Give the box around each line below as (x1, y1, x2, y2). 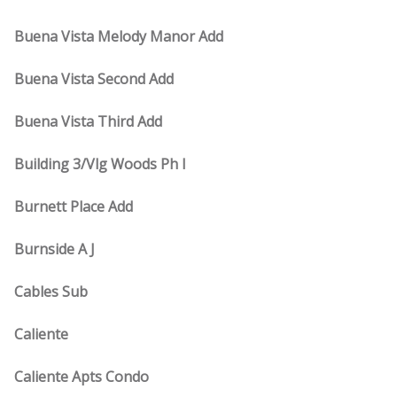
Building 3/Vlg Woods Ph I (14, 154, 186, 174)
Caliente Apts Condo (14, 367, 149, 386)
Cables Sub (14, 282, 88, 301)
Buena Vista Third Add (14, 112, 162, 131)
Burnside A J (14, 239, 95, 259)
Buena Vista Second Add (14, 69, 174, 89)
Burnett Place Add (14, 197, 133, 216)
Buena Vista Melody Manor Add (14, 27, 223, 46)
